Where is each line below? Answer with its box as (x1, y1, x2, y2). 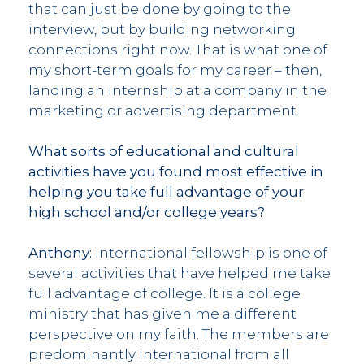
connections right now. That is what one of (28, 41, 327, 58)
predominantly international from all (28, 345, 289, 362)
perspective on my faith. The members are (28, 325, 329, 342)
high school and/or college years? (28, 203, 265, 220)
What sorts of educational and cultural (28, 142, 299, 159)
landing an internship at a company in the (28, 81, 327, 98)
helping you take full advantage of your (28, 183, 304, 200)
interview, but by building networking (28, 20, 296, 37)
